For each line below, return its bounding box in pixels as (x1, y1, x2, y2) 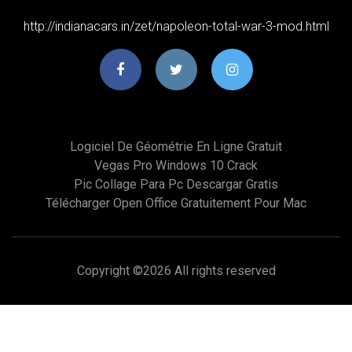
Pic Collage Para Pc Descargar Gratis (74, 176, 278, 192)
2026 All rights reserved (142, 262, 276, 278)
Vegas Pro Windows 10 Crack (94, 157, 258, 173)
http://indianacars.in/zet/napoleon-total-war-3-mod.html (23, 18, 329, 34)
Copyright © (76, 262, 143, 278)
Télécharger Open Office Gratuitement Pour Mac (46, 195, 306, 211)
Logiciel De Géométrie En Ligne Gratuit (70, 138, 282, 154)
